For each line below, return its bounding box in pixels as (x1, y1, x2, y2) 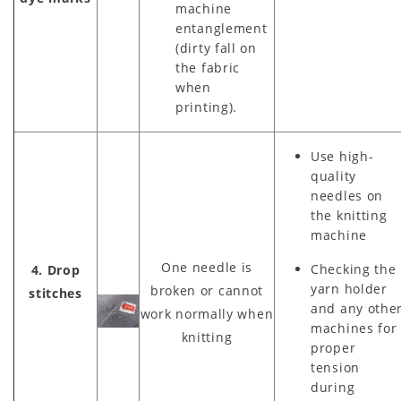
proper (311, 339, 356, 357)
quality (311, 167, 356, 185)
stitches (29, 285, 82, 303)
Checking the (311, 260, 397, 278)
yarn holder (311, 280, 388, 298)
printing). (175, 98, 237, 116)
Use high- (311, 148, 374, 166)
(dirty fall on (175, 39, 257, 57)
